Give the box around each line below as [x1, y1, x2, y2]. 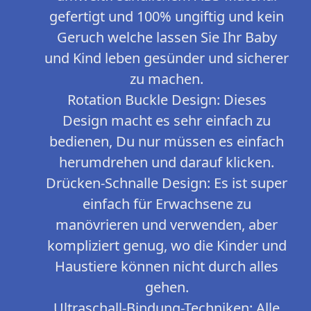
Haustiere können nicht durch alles [55, 257, 278, 276]
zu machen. [130, 69, 203, 89]
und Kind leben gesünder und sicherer [44, 49, 289, 68]
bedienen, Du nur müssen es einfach [49, 132, 284, 151]
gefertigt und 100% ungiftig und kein [49, 7, 284, 26]
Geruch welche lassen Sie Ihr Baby [56, 28, 277, 47]
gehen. [144, 278, 189, 297]
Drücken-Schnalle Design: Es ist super [46, 174, 287, 193]
